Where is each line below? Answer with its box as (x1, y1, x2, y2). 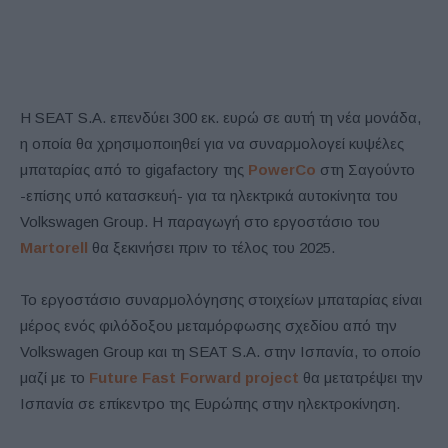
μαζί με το (20, 368, 89, 386)
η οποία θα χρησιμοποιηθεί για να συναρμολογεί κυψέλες (20, 134, 404, 152)
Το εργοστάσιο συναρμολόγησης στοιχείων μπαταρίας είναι (20, 290, 422, 308)
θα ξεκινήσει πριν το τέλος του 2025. (88, 238, 335, 256)
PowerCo (244, 160, 316, 178)
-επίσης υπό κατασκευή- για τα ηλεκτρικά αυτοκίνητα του (20, 186, 398, 204)
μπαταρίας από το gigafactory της (20, 160, 244, 178)
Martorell (20, 238, 88, 256)
